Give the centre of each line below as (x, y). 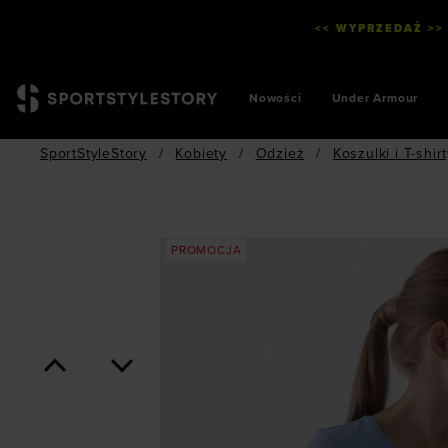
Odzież (280, 153)
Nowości (275, 98)
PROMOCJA (206, 250)
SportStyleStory (94, 153)
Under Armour (375, 98)
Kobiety (201, 153)
